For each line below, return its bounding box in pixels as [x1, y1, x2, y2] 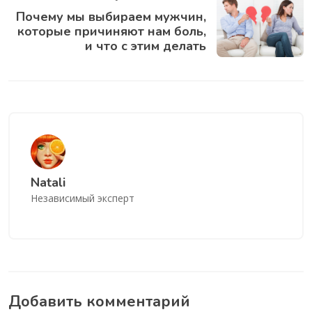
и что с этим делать [85, 38, 206, 55]
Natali [30, 174, 65, 192]
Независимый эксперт [30, 192, 134, 205]
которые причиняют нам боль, [17, 23, 206, 40]
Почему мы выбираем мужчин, [16, 8, 206, 26]
